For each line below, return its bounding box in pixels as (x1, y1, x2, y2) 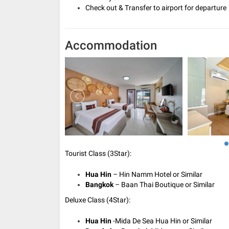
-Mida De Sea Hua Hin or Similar (111, 217, 212, 225)
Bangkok (85, 180, 113, 189)
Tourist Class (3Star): (65, 149, 131, 158)
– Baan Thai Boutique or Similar (113, 180, 215, 189)
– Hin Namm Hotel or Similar (111, 170, 202, 179)
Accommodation (65, 38, 157, 53)
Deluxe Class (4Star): (65, 196, 130, 204)
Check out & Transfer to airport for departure (85, 3, 226, 12)
